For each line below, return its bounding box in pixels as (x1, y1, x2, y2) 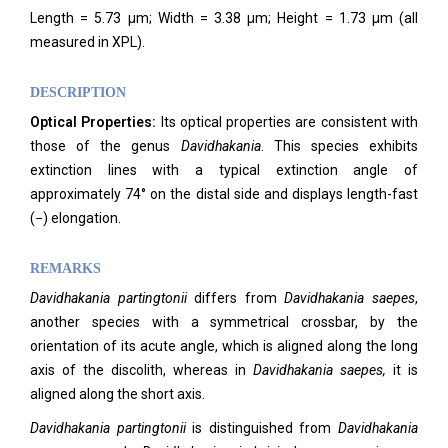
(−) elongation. (30, 210, 121, 226)
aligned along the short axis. (30, 386, 205, 402)
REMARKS (30, 261, 101, 276)
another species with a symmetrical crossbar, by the (30, 314, 418, 330)
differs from (186, 290, 285, 306)
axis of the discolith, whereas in (30, 362, 253, 378)
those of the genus (30, 138, 181, 154)
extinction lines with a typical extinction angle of (30, 162, 418, 178)
